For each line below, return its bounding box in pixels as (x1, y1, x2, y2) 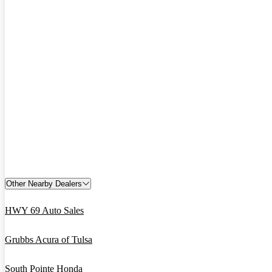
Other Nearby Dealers (6, 178, 82, 188)
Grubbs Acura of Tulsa (5, 234, 92, 245)
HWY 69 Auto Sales (5, 205, 84, 216)
